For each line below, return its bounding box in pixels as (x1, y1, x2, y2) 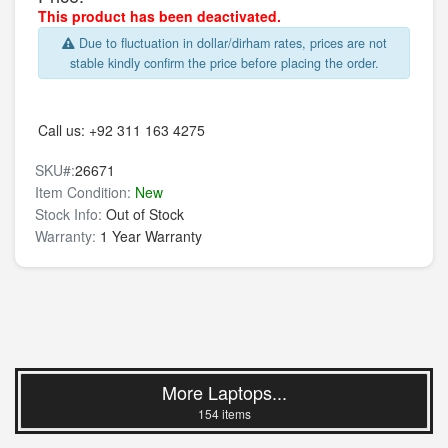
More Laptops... (161, 379, 287, 405)
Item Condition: (35, 182, 131, 202)
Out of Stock (102, 204, 184, 224)
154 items (197, 405, 251, 422)
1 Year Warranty (96, 226, 202, 246)
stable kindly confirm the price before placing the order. (69, 54, 379, 72)
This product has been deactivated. (38, 6, 281, 26)
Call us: (38, 120, 89, 140)
